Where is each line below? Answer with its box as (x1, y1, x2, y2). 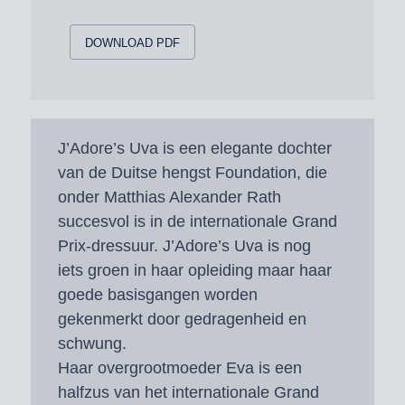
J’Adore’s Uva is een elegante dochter (57, 138, 332, 157)
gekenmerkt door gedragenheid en (57, 309, 306, 328)
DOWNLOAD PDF (84, 35, 180, 50)
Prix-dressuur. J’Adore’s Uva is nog (57, 236, 311, 255)
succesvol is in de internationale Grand (57, 212, 337, 231)
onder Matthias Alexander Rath (57, 187, 281, 206)
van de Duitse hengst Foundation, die (57, 163, 327, 182)
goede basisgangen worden (57, 285, 258, 304)
